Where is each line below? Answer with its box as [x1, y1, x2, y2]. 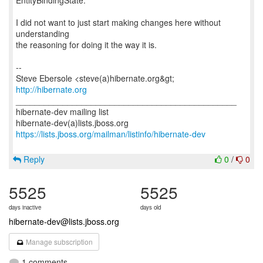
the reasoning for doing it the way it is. [16, 39, 157, 50]
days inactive [9, 203, 41, 211]
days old [140, 203, 161, 211]
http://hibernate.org [16, 83, 87, 95]
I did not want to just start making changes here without [16, 16, 221, 28]
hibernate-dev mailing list [16, 106, 109, 117]
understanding [16, 28, 69, 39]
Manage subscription [24, 237, 93, 247]
